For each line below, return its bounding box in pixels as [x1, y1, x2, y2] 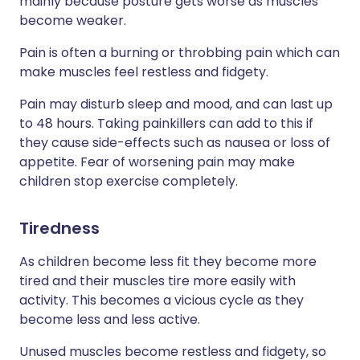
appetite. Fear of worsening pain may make [19, 153, 295, 171]
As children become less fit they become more [19, 252, 317, 271]
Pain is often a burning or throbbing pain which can [19, 43, 340, 62]
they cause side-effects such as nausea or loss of [19, 133, 330, 152]
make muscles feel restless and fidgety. [19, 63, 268, 81]
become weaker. [19, 11, 126, 30]
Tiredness [19, 217, 100, 239]
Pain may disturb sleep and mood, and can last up [19, 95, 333, 113]
